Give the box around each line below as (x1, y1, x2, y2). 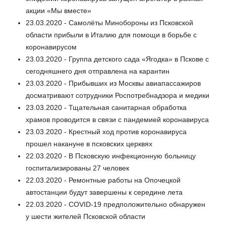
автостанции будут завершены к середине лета (26, 188, 183, 196)
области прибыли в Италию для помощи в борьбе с (26, 30, 197, 39)
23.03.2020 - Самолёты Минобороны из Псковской (26, 18, 193, 27)
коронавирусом (26, 42, 77, 51)
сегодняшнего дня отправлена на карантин (26, 67, 169, 75)
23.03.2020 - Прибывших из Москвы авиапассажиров (26, 79, 201, 87)
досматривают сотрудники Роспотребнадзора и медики (26, 91, 209, 99)
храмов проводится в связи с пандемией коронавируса (26, 115, 209, 124)
